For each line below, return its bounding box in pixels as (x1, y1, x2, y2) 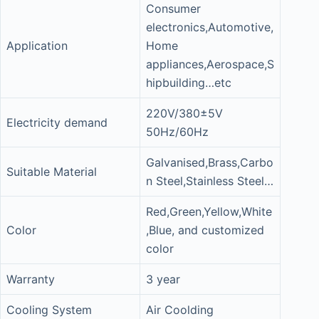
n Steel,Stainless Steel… (146, 174, 273, 188)
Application (6, 38, 68, 53)
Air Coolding (146, 303, 214, 317)
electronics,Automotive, (146, 20, 273, 34)
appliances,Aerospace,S (146, 57, 274, 71)
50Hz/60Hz (146, 125, 209, 139)
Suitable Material (6, 164, 97, 179)
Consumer (146, 1, 201, 16)
